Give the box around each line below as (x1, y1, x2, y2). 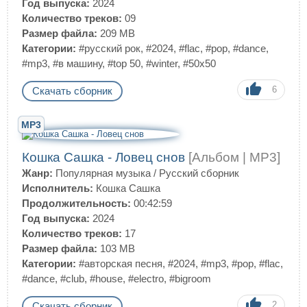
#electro (128, 273, 164, 284)
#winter (146, 58, 177, 69)
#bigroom (169, 273, 211, 284)
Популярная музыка (56, 167, 151, 179)
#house (90, 273, 123, 284)
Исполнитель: (22, 182, 93, 194)
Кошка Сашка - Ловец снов (22, 150, 188, 164)
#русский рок (79, 42, 140, 54)
